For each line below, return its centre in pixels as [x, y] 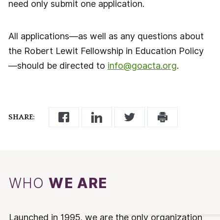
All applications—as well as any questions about [106, 36]
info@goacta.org [142, 66]
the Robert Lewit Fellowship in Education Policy [106, 51]
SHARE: [21, 117]
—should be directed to [58, 66]
